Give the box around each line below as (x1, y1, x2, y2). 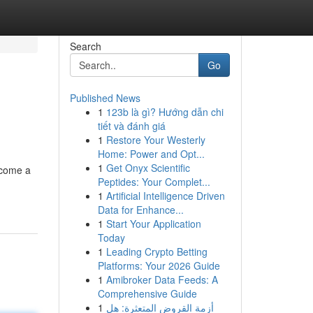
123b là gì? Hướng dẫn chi (105, 105, 224, 119)
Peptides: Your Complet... (97, 175, 210, 189)
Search (69, 39, 101, 53)
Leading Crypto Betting (105, 245, 208, 259)
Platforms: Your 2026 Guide (97, 259, 220, 272)
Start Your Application (105, 217, 201, 231)
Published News (69, 91, 140, 105)
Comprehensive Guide (97, 286, 197, 300)
